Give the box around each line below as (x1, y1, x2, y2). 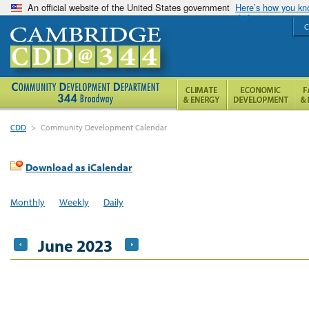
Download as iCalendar (26, 161, 132, 174)
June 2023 (38, 235, 112, 256)
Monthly (10, 195, 45, 208)
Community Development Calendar (41, 122, 168, 132)
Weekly (59, 195, 89, 208)
